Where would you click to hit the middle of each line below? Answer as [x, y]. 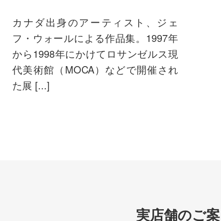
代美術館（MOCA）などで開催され [95, 69]
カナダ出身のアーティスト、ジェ [95, 22]
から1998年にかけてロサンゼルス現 [95, 53]
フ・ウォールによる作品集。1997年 [95, 37]
